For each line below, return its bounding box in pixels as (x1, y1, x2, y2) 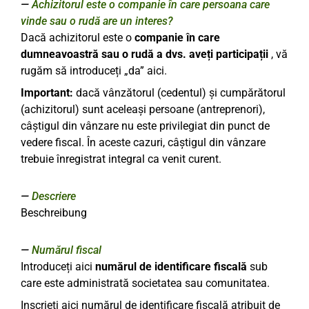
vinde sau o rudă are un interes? (21, 14, 173, 28)
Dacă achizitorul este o (21, 31, 134, 44)
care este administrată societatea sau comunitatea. (21, 277, 270, 290)
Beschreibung (21, 206, 87, 219)
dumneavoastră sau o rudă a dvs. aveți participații (21, 48, 268, 61)
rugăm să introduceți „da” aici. (21, 64, 167, 77)
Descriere (32, 190, 76, 203)
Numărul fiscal (32, 243, 101, 257)
